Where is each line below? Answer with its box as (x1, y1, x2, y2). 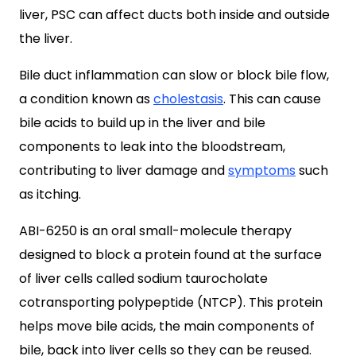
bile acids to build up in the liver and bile (19, 114, 265, 132)
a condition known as (19, 90, 153, 108)
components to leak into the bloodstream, (19, 137, 285, 156)
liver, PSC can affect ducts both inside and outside (19, 6, 330, 24)
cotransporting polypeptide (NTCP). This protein (19, 293, 323, 311)
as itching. (19, 185, 81, 203)
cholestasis (153, 90, 223, 108)
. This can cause (223, 90, 321, 108)
